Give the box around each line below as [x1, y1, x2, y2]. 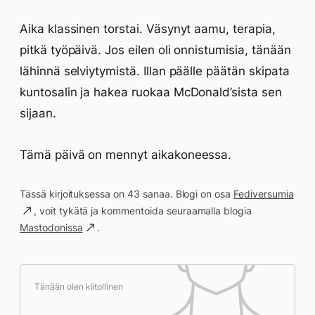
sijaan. [20, 106, 56, 120]
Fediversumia [233, 188, 294, 200]
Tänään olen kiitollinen [34, 281, 124, 292]
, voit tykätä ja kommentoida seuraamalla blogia [34, 205, 252, 217]
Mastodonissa [20, 221, 83, 233]
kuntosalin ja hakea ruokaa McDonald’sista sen [20, 85, 282, 99]
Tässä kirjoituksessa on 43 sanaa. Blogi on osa [20, 188, 234, 200]
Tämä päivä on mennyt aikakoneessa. [20, 148, 232, 162]
